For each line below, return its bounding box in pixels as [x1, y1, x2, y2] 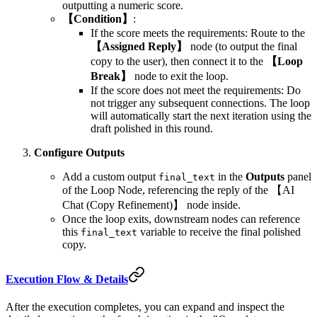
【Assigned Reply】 [91, 40, 188, 52]
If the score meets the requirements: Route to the [91, 26, 305, 39]
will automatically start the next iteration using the [91, 109, 311, 122]
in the [215, 170, 246, 183]
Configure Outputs [34, 146, 125, 158]
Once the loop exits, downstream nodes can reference [62, 212, 300, 225]
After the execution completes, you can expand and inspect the [6, 301, 284, 313]
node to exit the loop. [132, 69, 229, 82]
